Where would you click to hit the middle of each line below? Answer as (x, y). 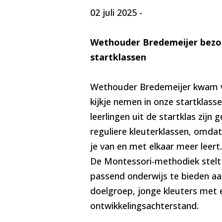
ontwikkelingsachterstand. (144, 206)
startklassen (118, 57)
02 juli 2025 (113, 13)
